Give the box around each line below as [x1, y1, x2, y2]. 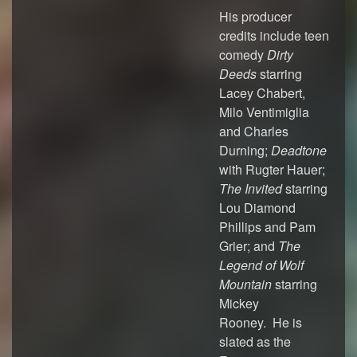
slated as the [219, 332, 291, 351]
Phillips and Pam [219, 218, 316, 236]
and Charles [219, 122, 288, 140]
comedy [219, 45, 267, 64]
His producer [219, 7, 292, 25]
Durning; [219, 141, 271, 159]
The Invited [219, 179, 282, 198]
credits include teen [219, 26, 329, 45]
